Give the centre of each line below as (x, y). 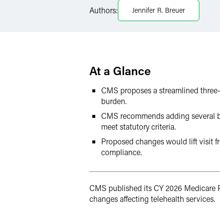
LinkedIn (125, 15)
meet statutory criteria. (138, 126)
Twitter (123, 35)
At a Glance (120, 70)
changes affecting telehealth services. (152, 199)
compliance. (122, 152)
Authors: (104, 10)
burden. (114, 101)
